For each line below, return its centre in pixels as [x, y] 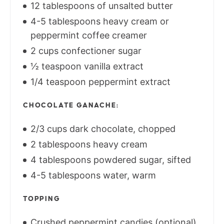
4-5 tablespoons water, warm [92, 175]
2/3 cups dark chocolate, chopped [102, 129]
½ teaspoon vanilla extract [86, 66]
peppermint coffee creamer [89, 35]
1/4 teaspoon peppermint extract [99, 82]
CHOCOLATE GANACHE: [71, 105]
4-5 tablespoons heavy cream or [98, 21]
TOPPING [42, 199]
